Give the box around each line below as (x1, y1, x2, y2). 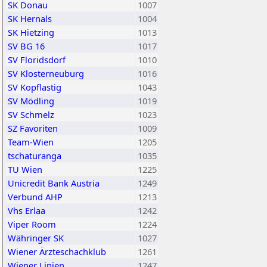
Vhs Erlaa (8, 204, 45, 216)
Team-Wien (8, 136, 54, 148)
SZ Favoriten (8, 122, 58, 134)
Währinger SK (8, 232, 64, 244)
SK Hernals (8, 13, 52, 24)
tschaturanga (8, 150, 61, 162)
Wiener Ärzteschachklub (8, 246, 106, 257)
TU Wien (8, 163, 42, 175)
